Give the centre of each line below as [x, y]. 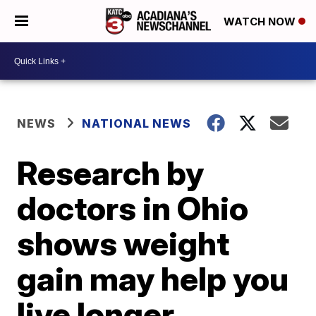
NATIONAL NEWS [137, 123]
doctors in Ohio [133, 208]
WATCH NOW [261, 22]
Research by [111, 173]
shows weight [123, 243]
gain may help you [153, 279]
